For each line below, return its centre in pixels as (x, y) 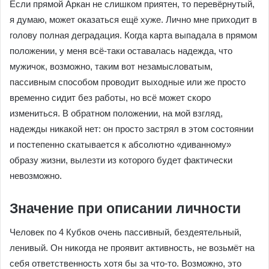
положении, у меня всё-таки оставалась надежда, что (121, 50)
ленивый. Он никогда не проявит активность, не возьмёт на (132, 248)
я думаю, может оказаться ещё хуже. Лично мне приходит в (133, 19)
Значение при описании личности (125, 208)
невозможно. (36, 175)
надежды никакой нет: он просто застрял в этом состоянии (131, 128)
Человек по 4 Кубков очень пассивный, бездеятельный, (125, 232)
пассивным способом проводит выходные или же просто (128, 82)
